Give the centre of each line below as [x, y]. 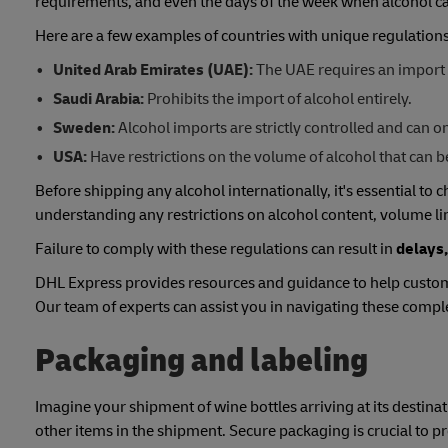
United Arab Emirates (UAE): [152, 70]
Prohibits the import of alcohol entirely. [277, 99]
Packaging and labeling [201, 360]
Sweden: [83, 128]
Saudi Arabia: [98, 99]
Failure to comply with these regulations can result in [215, 249]
